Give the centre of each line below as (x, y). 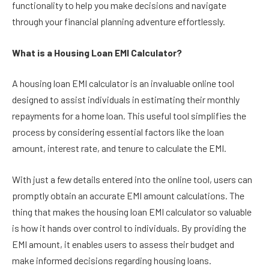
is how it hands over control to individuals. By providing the (129, 228)
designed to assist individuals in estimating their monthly (126, 100)
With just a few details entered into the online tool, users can (132, 179)
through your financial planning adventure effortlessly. (119, 22)
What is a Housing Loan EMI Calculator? (98, 52)
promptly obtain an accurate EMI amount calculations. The (128, 195)
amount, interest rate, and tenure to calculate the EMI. (120, 148)
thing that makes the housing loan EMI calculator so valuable (132, 211)
